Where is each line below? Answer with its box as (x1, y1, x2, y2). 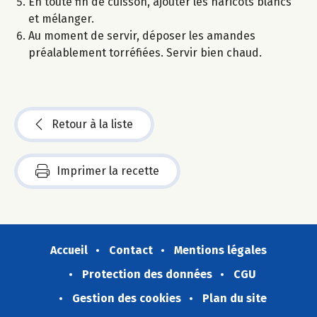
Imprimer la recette (57, 164, 159, 178)
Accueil (50, 243, 88, 258)
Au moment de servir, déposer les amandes (28, 29, 255, 43)
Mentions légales (174, 243, 267, 258)
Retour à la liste (52, 117, 133, 132)
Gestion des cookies (71, 292, 181, 306)
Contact (109, 243, 153, 258)
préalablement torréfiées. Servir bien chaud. (28, 46, 262, 60)
